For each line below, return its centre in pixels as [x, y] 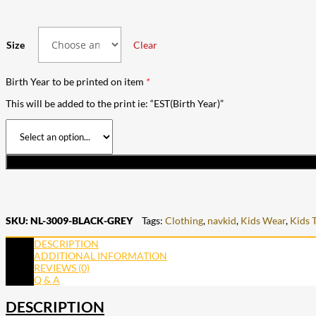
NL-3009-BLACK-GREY [81, 220]
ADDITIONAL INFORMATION [101, 255]
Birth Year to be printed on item [76, 81]
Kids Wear [263, 220]
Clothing [184, 220]
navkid [222, 220]
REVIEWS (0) [62, 267]
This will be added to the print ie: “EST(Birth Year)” [115, 103]
